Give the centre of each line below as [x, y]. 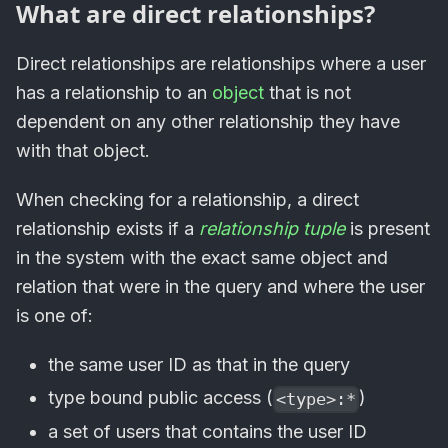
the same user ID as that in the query [199, 365]
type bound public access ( [160, 398]
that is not [307, 93]
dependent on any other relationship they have [208, 122]
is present [387, 229]
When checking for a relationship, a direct [187, 200]
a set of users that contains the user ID [207, 432]
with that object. [83, 151]
